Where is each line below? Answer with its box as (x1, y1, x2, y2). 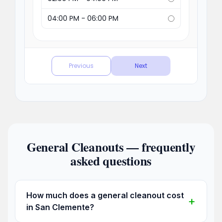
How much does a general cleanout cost (26, 190, 184, 200)
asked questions (70, 151, 152, 170)
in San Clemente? (26, 202, 94, 212)
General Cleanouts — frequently (26, 137, 196, 156)
